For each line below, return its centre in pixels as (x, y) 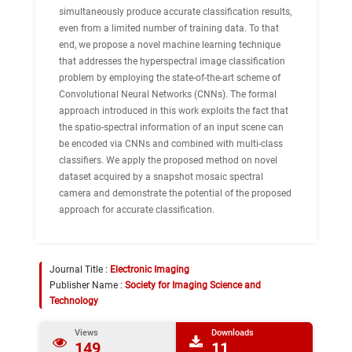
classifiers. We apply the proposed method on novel (168, 160)
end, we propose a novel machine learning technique (170, 45)
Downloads (233, 333)
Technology (74, 301)
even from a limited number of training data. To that (169, 28)
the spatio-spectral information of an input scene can (171, 127)
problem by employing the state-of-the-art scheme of (170, 78)
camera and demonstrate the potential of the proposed (175, 193)
